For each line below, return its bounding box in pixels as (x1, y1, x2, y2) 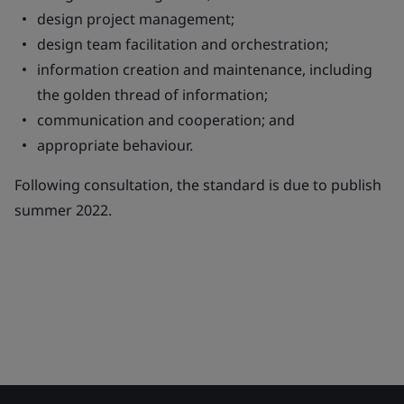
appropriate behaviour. (37, 135, 193, 155)
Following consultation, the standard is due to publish (14, 175, 381, 195)
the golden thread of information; (37, 85, 268, 105)
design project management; (37, 9, 234, 29)
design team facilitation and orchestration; (37, 34, 328, 54)
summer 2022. (14, 200, 112, 220)
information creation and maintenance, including (37, 60, 372, 79)
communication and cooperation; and (37, 110, 295, 130)
